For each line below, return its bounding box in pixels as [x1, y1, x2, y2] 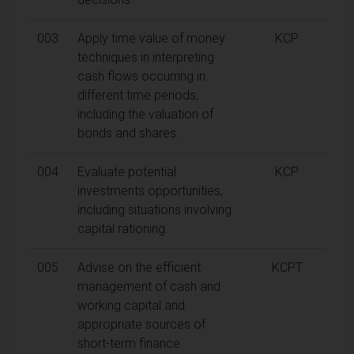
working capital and [77, 297, 185, 313]
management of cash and [77, 278, 220, 294]
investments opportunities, [77, 183, 223, 198]
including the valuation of [77, 106, 213, 122]
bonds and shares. [77, 125, 179, 141]
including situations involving [77, 201, 232, 217]
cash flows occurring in [77, 68, 205, 84]
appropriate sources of [77, 316, 205, 332]
